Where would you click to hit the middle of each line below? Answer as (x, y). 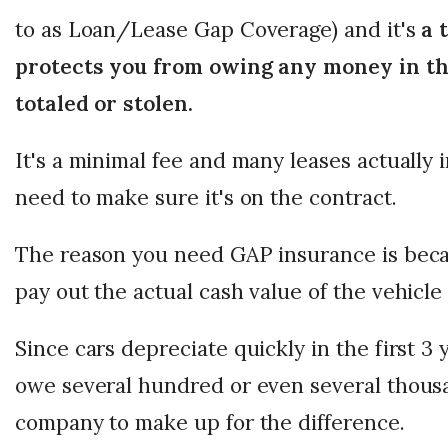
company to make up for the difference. (210, 423)
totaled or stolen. (104, 104)
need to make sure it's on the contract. (206, 198)
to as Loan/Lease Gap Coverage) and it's (215, 30)
